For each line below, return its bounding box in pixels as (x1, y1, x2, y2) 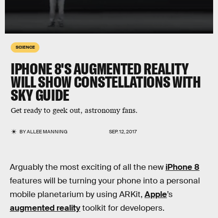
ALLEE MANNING (27, 128, 68, 135)
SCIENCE (16, 44, 35, 50)
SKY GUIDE (11, 85, 70, 105)
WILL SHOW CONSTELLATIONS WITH (11, 72, 201, 91)
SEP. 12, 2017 (109, 128, 137, 135)
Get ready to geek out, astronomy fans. (11, 106, 138, 115)
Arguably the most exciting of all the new (10, 162, 165, 172)
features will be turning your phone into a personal (10, 176, 200, 186)
